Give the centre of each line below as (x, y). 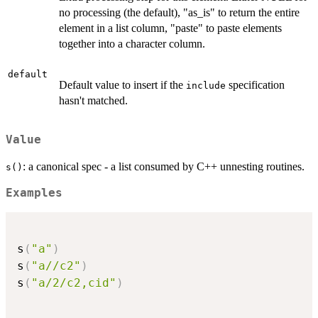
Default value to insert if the (122, 84)
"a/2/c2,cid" (74, 283)
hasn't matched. (93, 100)
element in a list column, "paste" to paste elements (170, 28)
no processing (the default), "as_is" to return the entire (179, 12)
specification (255, 84)
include (206, 85)
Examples (34, 193)
